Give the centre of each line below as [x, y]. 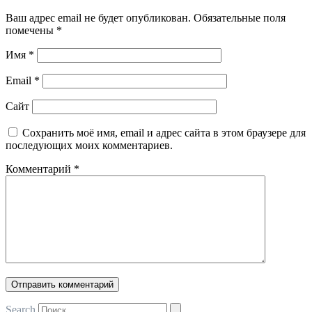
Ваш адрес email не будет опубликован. [98, 18]
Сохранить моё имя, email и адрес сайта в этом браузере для [164, 133]
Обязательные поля [240, 18]
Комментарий [40, 169]
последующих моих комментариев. [89, 146]
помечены [31, 31]
